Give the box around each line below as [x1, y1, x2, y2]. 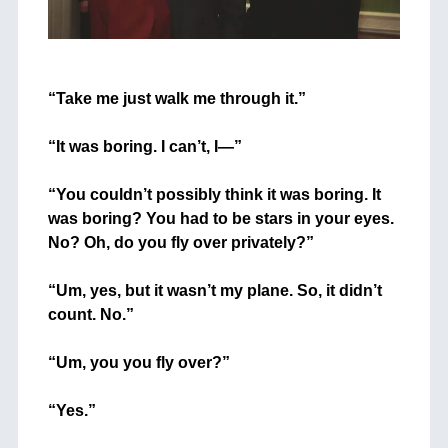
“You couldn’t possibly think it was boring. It [47, 186, 381, 204]
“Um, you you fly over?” [47, 354, 230, 372]
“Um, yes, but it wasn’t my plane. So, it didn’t [47, 282, 382, 300]
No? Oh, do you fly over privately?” [47, 234, 314, 252]
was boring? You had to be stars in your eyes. [47, 210, 394, 228]
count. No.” [47, 306, 134, 324]
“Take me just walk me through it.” [47, 90, 306, 108]
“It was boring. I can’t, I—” [47, 138, 242, 156]
